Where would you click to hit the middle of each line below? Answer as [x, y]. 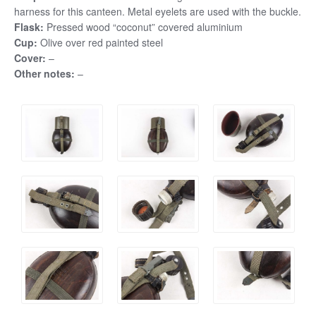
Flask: [29, 27]
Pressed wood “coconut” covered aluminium [143, 27]
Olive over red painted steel [102, 43]
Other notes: [44, 74]
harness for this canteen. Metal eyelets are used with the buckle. [158, 12]
